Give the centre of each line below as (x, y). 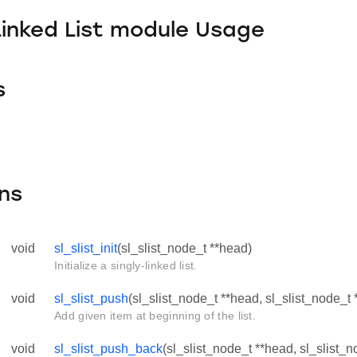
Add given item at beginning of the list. (155, 316)
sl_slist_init (86, 249)
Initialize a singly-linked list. (126, 266)
